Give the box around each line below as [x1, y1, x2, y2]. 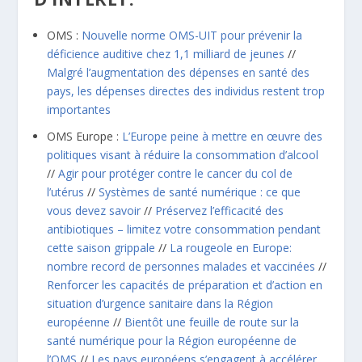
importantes [47, 101, 112, 117]
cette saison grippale [47, 239, 156, 255]
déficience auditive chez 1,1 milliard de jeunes [47, 45, 285, 61]
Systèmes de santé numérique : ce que [99, 183, 301, 200]
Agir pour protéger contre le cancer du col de [58, 165, 293, 181]
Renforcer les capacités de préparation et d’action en [47, 276, 323, 293]
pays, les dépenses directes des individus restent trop [47, 82, 326, 99]
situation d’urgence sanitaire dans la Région [47, 295, 274, 311]
